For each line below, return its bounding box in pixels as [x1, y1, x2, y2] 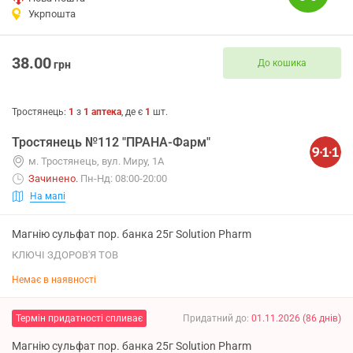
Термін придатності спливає [16, 312, 143, 324]
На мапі [30, 190, 65, 202]
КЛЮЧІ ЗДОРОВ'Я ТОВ [12, 249, 118, 261]
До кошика [258, 57, 307, 69]
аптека [91, 106, 121, 117]
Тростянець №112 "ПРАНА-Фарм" [12, 135, 210, 150]
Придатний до [183, 312, 247, 324]
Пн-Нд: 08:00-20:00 [80, 173, 167, 184]
